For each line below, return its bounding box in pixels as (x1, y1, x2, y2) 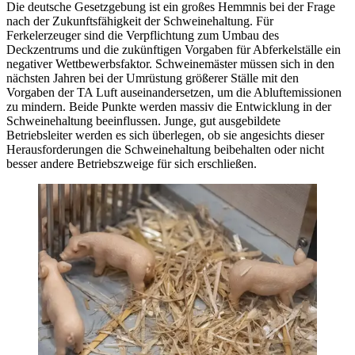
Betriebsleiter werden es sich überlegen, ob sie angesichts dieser (6, 128, 324, 142)
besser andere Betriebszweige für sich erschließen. (6, 156, 260, 170)
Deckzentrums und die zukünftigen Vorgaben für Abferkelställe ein (6, 42, 341, 56)
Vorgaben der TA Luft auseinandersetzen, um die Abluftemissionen (6, 85, 342, 99)
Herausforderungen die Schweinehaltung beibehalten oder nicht (6, 142, 324, 156)
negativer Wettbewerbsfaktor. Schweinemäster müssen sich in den (6, 56, 334, 71)
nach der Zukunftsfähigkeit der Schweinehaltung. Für (6, 13, 273, 28)
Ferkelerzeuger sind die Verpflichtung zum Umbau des (6, 28, 279, 42)
